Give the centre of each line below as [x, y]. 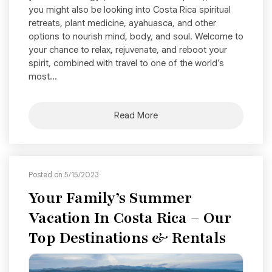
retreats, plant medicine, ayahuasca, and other [122, 23]
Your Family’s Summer [110, 198]
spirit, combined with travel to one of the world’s [126, 63]
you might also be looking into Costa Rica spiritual [130, 9]
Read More [136, 115]
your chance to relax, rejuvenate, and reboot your [128, 49]
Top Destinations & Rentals [127, 238]
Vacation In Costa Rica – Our [130, 218]
